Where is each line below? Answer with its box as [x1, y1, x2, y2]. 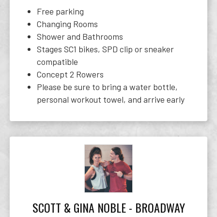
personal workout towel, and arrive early [37, 94, 185, 105]
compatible [37, 56, 78, 67]
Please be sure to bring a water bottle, [37, 81, 178, 92]
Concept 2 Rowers [37, 69, 104, 79]
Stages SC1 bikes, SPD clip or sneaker [37, 44, 174, 54]
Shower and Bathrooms [37, 31, 123, 42]
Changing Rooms [37, 18, 98, 29]
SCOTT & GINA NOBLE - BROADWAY [32, 199, 185, 216]
